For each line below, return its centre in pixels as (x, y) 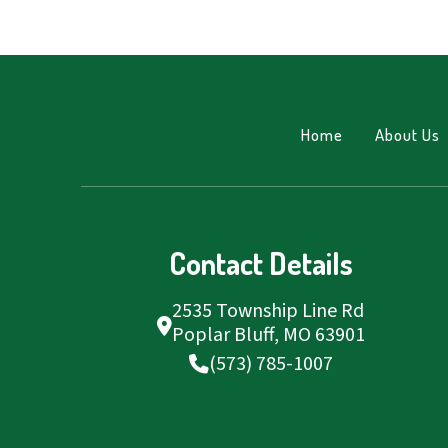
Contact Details (261, 263)
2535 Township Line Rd (268, 311)
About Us (407, 134)
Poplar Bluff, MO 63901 (269, 335)
